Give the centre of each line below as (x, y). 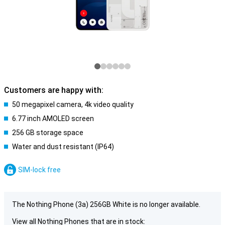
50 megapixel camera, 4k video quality (73, 104)
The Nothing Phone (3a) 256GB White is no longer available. (106, 204)
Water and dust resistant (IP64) (63, 147)
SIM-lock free (39, 170)
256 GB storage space (48, 133)
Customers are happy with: (54, 90)
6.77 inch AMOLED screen (53, 119)
